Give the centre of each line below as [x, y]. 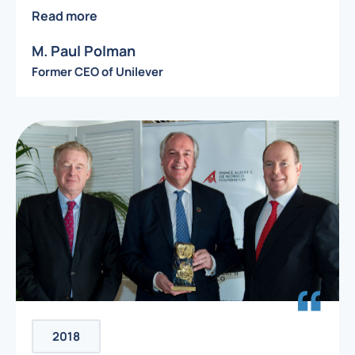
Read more [65, 15]
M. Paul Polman [84, 50]
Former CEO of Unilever [97, 71]
